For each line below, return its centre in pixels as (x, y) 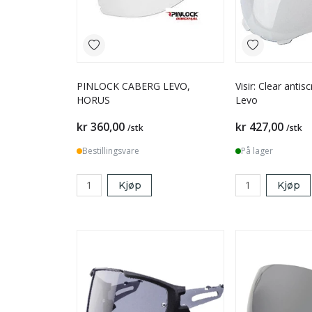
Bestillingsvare (111, 150)
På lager (257, 150)
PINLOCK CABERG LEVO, (133, 86)
